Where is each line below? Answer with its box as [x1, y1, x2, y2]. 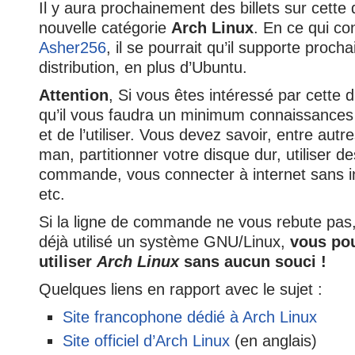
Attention [39, 86, 109, 104]
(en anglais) [230, 332, 317, 349]
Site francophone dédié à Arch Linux [63, 308, 317, 326]
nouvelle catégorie [39, 19, 171, 36]
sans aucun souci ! [179, 253, 326, 270]
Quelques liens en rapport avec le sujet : [39, 281, 323, 298]
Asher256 [39, 39, 106, 56]
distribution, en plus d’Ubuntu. [39, 59, 247, 76]
